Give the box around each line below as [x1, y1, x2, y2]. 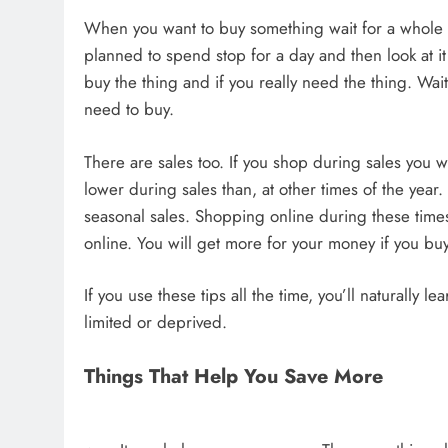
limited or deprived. [84, 310, 227, 335]
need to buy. [84, 97, 174, 122]
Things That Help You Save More [84, 361, 383, 390]
